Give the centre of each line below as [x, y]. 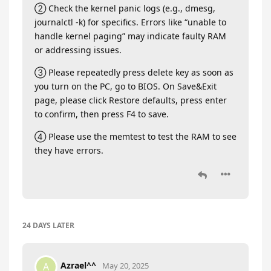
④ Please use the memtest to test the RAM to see [135, 136]
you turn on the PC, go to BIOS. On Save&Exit [126, 86]
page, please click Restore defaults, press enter [131, 100]
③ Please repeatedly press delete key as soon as [134, 72]
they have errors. [69, 150]
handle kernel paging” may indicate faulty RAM [130, 36]
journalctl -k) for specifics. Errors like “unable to [130, 22]
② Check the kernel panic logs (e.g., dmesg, [125, 8]
